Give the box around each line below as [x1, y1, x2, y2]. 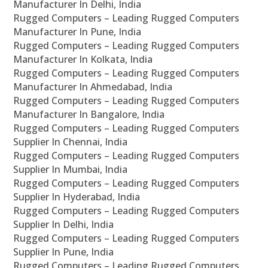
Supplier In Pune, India [13, 245, 114, 259]
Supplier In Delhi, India [13, 218, 114, 232]
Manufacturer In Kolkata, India [13, 53, 153, 66]
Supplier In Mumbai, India [13, 163, 128, 176]
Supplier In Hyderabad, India [13, 190, 141, 204]
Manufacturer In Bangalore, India [13, 108, 165, 121]
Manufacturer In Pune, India [13, 25, 142, 39]
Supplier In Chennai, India [13, 135, 128, 149]
